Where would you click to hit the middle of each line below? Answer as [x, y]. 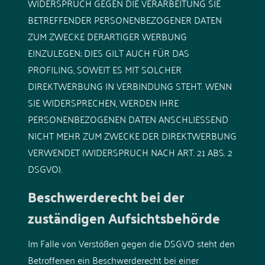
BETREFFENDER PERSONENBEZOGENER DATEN [125, 19]
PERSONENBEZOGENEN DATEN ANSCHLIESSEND [128, 119]
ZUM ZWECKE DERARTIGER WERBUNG [107, 36]
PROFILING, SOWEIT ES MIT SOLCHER [104, 69]
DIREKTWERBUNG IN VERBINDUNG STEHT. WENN [130, 85]
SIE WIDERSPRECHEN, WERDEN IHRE [103, 102]
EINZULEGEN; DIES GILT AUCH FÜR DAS [108, 52]
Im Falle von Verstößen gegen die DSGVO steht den [131, 243]
